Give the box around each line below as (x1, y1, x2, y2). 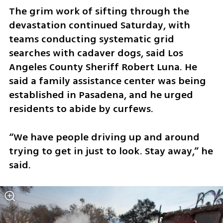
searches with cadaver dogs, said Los (8, 45, 183, 60)
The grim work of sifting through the (8, 3, 189, 18)
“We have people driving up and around (8, 129, 200, 144)
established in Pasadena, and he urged (8, 87, 193, 102)
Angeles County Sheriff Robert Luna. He (8, 59, 197, 74)
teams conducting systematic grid (8, 31, 174, 46)
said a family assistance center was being (8, 73, 206, 88)
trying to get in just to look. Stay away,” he (8, 143, 213, 158)
